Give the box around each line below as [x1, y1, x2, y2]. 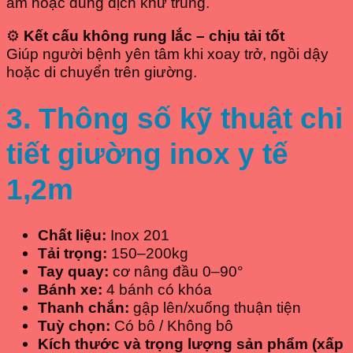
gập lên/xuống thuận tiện [129, 299, 301, 317]
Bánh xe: [38, 281, 102, 299]
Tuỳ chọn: [38, 318, 110, 335]
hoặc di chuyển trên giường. [6, 63, 197, 80]
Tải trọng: [38, 245, 107, 262]
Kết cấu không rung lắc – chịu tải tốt [24, 27, 284, 44]
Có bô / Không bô [110, 318, 233, 335]
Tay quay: [38, 263, 109, 281]
